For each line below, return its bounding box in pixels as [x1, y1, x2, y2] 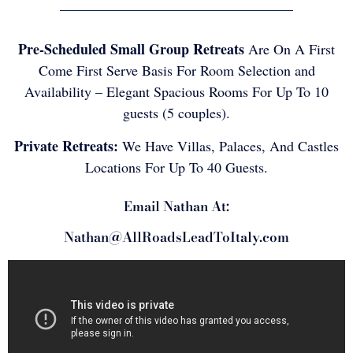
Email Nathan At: [124, 195, 229, 217]
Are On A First [244, 39, 335, 59]
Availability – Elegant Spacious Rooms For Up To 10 [24, 82, 329, 102]
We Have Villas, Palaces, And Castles [118, 136, 339, 155]
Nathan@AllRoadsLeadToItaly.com [64, 226, 289, 247]
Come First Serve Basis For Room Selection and [38, 61, 315, 80]
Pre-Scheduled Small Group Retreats [18, 39, 244, 60]
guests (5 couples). [123, 103, 230, 123]
